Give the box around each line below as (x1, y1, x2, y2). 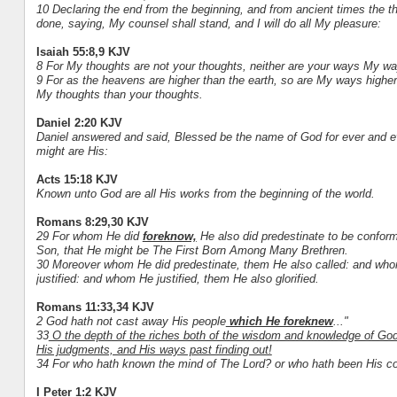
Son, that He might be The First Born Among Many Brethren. (35, 243, 348, 257)
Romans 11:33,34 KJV (35, 300, 154, 314)
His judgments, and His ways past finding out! (35, 342, 272, 356)
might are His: (35, 144, 108, 158)
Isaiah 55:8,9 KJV (35, 44, 130, 58)
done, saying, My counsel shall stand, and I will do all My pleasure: (35, 16, 381, 30)
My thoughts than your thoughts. (35, 87, 203, 101)
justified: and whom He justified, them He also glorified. (35, 271, 319, 285)
